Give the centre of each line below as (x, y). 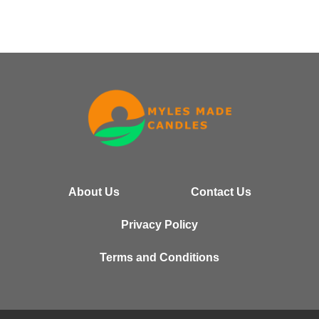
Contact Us (221, 192)
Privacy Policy (159, 224)
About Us (94, 192)
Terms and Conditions (159, 257)
